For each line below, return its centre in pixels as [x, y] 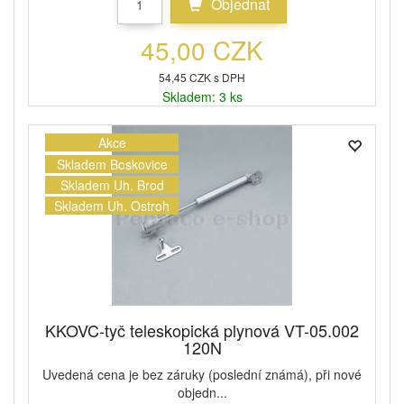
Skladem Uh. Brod [112, 184]
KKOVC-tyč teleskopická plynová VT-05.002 [202, 331]
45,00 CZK [202, 50]
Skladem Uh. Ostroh [112, 206]
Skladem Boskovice [112, 164]
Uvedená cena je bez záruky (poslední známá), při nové [202, 375]
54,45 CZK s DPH [202, 78]
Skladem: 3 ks [202, 97]
